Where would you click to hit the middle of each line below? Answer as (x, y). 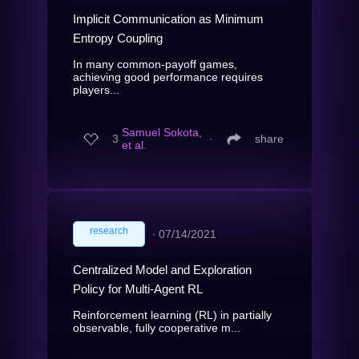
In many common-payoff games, (155, 64)
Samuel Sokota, (162, 133)
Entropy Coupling (118, 38)
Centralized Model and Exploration (162, 269)
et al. (134, 145)
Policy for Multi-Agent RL (138, 288)
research (109, 230)
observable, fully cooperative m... (157, 327)
